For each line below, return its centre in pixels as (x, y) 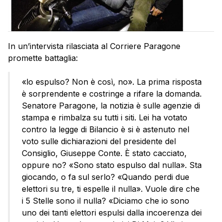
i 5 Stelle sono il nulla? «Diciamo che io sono (106, 200)
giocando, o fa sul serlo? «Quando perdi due (106, 177)
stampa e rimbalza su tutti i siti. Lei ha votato (105, 117)
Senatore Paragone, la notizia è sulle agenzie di (111, 105)
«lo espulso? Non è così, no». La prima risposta (112, 82)
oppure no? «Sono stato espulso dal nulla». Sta (112, 165)
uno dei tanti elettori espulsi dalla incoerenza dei (112, 212)
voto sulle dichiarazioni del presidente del (99, 141)
